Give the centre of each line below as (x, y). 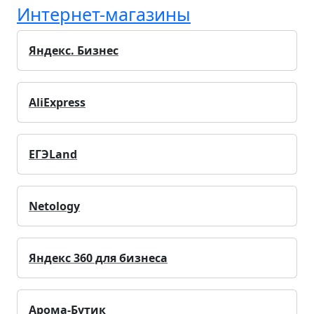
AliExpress (57, 102)
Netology (54, 206)
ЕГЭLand (53, 154)
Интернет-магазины (104, 14)
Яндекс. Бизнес (74, 50)
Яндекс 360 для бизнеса (98, 258)
